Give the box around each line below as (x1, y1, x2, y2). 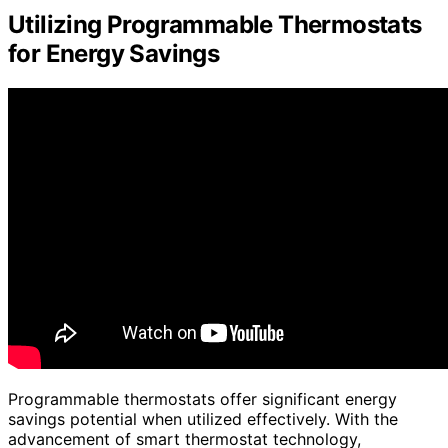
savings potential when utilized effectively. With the (8, 408, 398, 429)
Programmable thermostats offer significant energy (8, 388, 397, 409)
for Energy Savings (8, 38, 220, 68)
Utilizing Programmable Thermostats (8, 9, 422, 39)
